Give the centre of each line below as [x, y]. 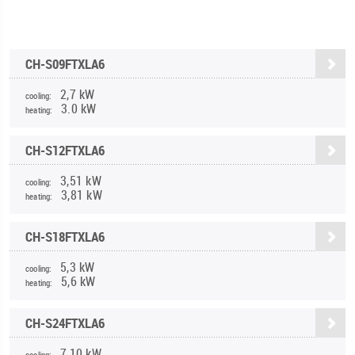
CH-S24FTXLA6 [65, 323]
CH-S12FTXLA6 [65, 151]
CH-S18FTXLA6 [65, 237]
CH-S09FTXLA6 [65, 64]
